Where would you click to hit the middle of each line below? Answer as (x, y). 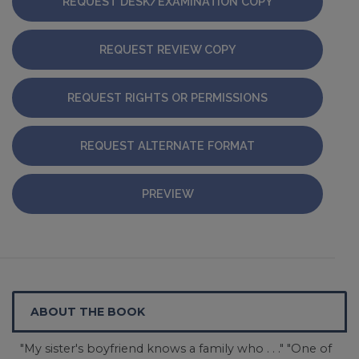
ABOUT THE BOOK (88, 311)
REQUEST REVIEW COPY (167, 49)
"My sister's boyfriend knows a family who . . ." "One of (176, 348)
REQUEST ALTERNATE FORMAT (167, 145)
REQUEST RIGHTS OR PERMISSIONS (167, 97)
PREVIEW (167, 193)
